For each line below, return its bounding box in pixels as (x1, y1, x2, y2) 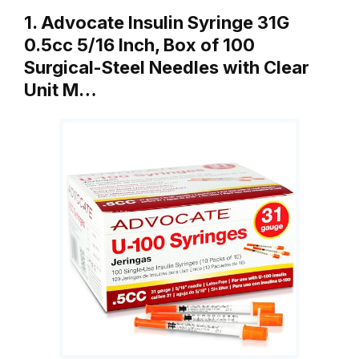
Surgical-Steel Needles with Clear (24, 57, 309, 78)
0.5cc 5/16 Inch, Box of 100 (24, 34, 255, 55)
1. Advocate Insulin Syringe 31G (24, 12, 289, 33)
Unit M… (24, 79, 97, 100)
